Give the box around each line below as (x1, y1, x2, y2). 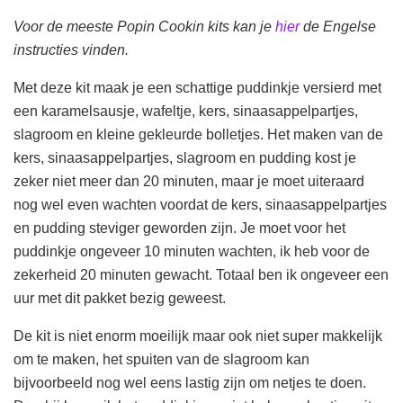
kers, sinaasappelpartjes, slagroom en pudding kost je (13, 149, 356, 166)
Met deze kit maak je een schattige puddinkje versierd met (13, 79, 381, 95)
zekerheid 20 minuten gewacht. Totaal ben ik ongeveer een (13, 266, 389, 282)
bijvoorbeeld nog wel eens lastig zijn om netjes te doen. (13, 374, 366, 390)
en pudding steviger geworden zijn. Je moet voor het (13, 219, 345, 236)
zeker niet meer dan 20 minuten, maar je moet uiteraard (13, 173, 364, 189)
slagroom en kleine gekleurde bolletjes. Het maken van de (13, 126, 383, 142)
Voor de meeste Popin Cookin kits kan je (13, 18, 275, 34)
